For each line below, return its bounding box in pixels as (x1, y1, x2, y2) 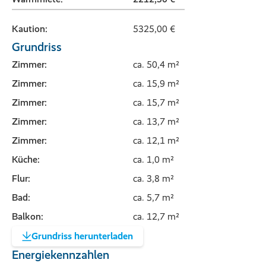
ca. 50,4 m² (133, 59, 179, 71)
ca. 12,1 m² (133, 135, 179, 147)
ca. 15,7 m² (133, 97, 179, 109)
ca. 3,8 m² (133, 173, 174, 185)
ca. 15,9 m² (133, 78, 179, 90)
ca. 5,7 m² (133, 192, 174, 204)
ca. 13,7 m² (133, 116, 179, 128)
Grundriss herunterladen (31, 230, 133, 242)
